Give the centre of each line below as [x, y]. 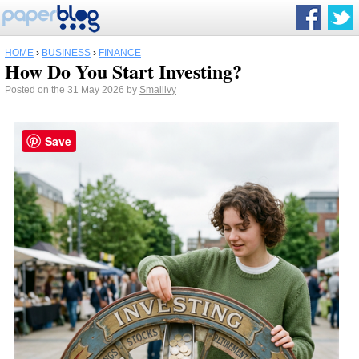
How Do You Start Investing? [123, 71]
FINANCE [120, 53]
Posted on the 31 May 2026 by [72, 90]
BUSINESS [66, 53]
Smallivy [158, 90]
